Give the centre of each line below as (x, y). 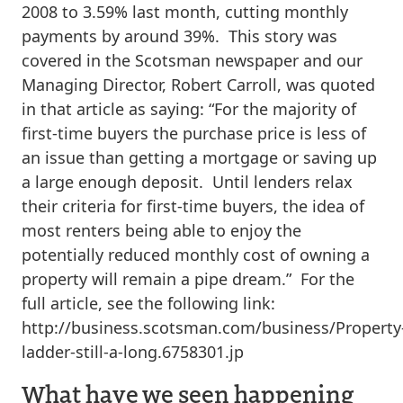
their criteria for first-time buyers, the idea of (193, 206)
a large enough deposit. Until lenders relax (187, 181)
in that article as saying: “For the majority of (189, 108)
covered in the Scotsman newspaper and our (192, 60)
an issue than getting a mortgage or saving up (199, 157)
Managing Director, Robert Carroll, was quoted (198, 84)
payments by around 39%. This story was (179, 36)
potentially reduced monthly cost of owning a (196, 254)
